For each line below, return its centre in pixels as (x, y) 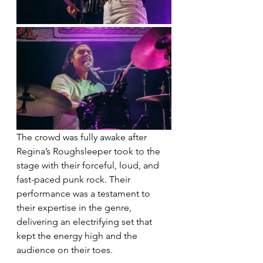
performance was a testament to (85, 193)
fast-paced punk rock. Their (75, 179)
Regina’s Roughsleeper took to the (90, 151)
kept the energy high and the (78, 236)
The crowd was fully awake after (83, 137)
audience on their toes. (65, 250)
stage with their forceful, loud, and (89, 165)
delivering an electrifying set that (85, 222)
